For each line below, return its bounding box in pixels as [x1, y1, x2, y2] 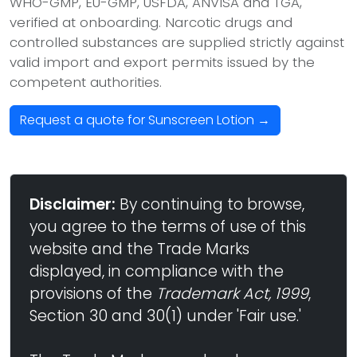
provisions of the [29, 283, 156, 304]
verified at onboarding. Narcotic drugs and [10, 13, 292, 32]
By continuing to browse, [116, 194, 304, 215]
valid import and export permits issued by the [10, 53, 315, 72]
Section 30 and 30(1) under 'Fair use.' [29, 305, 301, 327]
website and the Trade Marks [29, 238, 249, 260]
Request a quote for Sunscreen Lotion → [20, 111, 270, 129]
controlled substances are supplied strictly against [10, 33, 344, 52]
